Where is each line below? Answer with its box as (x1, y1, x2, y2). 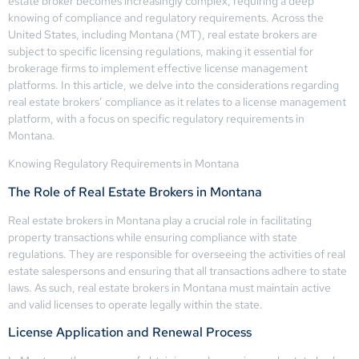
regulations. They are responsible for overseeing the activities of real (8, 246, 345, 261)
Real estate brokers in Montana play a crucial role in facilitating (8, 212, 312, 228)
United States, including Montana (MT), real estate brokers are (8, 26, 317, 42)
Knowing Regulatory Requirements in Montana (8, 156, 239, 171)
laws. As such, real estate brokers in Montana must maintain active (8, 280, 331, 295)
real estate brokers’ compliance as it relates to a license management (8, 94, 346, 109)
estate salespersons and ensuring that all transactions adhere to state (8, 263, 347, 278)
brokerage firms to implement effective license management (8, 60, 308, 75)
